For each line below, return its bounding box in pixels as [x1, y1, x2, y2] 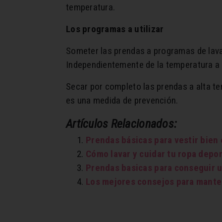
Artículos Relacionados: [66, 117, 177, 131]
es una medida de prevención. [66, 95, 178, 107]
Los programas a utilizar [66, 23, 164, 35]
